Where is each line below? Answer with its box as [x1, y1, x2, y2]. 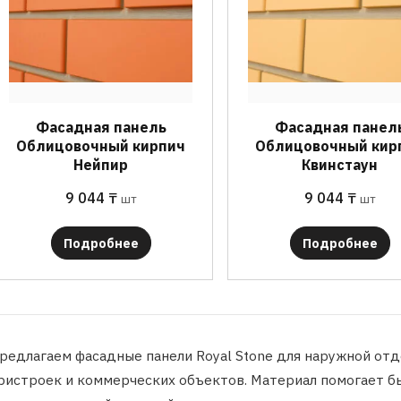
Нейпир [73, 155, 129, 174]
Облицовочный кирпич [16, 136, 186, 155]
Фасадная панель [35, 117, 166, 136]
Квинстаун [302, 155, 379, 174]
